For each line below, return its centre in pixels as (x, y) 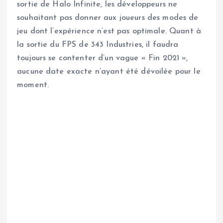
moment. (33, 85)
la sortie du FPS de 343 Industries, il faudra (98, 45)
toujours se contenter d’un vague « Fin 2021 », (103, 58)
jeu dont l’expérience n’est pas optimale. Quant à (109, 32)
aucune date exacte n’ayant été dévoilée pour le (109, 72)
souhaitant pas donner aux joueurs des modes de (108, 18)
